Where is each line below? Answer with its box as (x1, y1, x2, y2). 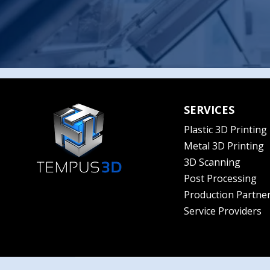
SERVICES (184, 102, 235, 117)
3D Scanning (184, 155, 241, 169)
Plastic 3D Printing (184, 123, 268, 136)
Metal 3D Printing (184, 139, 265, 152)
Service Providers (184, 204, 262, 218)
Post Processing (184, 172, 257, 185)
